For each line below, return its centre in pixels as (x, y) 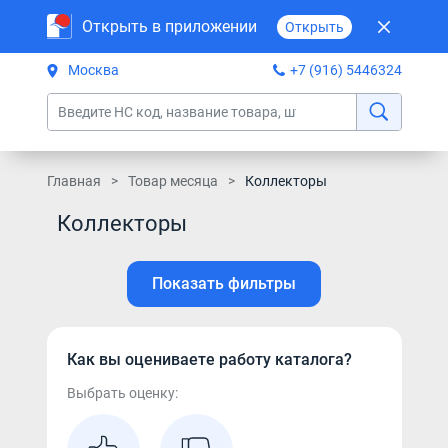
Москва (93, 70)
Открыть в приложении (169, 26)
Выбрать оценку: (122, 393)
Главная (73, 181)
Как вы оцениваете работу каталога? (209, 359)
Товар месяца (172, 181)
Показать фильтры (224, 283)
